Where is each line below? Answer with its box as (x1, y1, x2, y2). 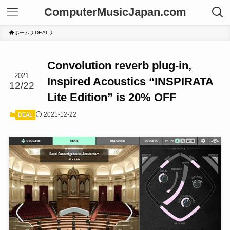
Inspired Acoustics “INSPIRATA (47, 75, 214, 88)
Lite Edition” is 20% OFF (47, 91, 177, 104)
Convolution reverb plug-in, (47, 59, 192, 72)
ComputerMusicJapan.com (44, 6, 186, 18)
